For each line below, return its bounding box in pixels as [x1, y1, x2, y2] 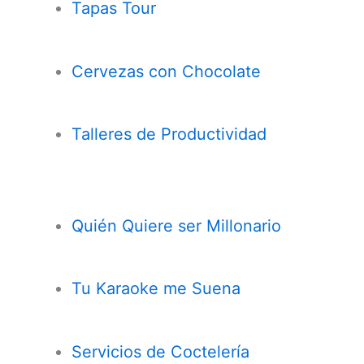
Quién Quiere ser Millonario [71, 215, 282, 236]
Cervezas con [71, 61, 178, 81]
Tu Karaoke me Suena [71, 279, 241, 299]
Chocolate [182, 61, 262, 81]
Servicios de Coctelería [71, 341, 250, 362]
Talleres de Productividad [71, 124, 267, 145]
